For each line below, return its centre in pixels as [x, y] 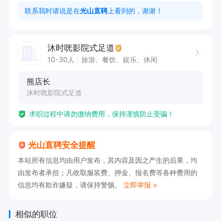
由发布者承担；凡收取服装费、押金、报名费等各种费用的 [107, 172]
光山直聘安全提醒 [62, 145]
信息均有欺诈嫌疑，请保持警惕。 [71, 184]
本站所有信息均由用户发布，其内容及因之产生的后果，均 [107, 160]
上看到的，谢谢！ [135, 10]
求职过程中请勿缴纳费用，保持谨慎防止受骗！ [101, 114]
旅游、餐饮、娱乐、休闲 [120, 59]
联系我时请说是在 [53, 10]
